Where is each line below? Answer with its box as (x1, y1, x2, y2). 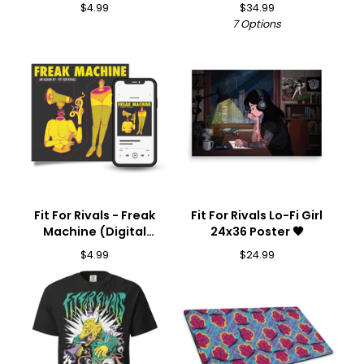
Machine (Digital (42, 223, 146, 240)
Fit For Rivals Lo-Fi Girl (191, 207, 323, 223)
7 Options (232, 17, 281, 31)
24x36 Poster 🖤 (210, 223, 304, 240)
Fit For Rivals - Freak (33, 207, 155, 223)
